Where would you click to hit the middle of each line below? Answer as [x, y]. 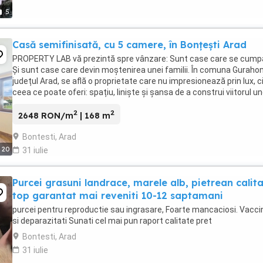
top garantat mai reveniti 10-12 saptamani [118, 195]
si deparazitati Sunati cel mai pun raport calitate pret [112, 220]
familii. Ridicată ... [45, 103]
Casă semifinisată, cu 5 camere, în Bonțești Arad [129, 45]
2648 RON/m [46, 115]
